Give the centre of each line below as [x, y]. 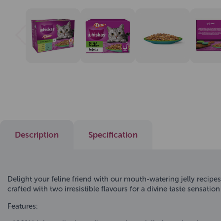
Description [37, 135]
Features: [22, 206]
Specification [113, 135]
